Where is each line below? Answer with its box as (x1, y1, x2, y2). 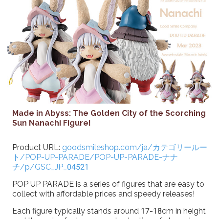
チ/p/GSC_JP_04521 (12, 162, 89, 172)
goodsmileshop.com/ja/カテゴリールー (62, 142, 207, 152)
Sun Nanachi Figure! (12, 118, 91, 128)
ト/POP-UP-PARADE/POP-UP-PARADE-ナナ (12, 152, 178, 162)
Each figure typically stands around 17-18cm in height (12, 206, 206, 216)
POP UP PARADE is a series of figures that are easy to (12, 179, 204, 189)
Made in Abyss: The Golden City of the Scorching (12, 108, 206, 118)
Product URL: (12, 142, 62, 152)
